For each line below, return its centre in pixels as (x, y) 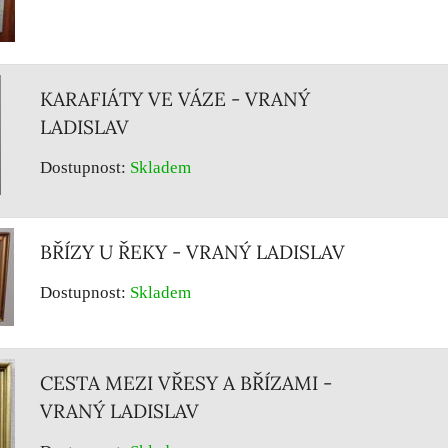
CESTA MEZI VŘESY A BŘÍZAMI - (186, 383)
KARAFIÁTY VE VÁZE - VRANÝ (175, 99)
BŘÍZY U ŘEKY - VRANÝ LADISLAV (192, 252)
